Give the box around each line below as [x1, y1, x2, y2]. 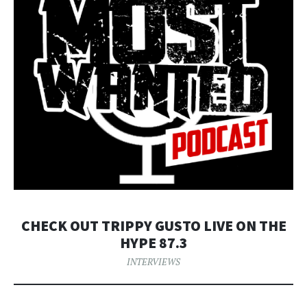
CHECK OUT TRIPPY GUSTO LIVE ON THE [21, 216, 286, 235]
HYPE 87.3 [119, 233, 188, 252]
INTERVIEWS [127, 255, 180, 268]
